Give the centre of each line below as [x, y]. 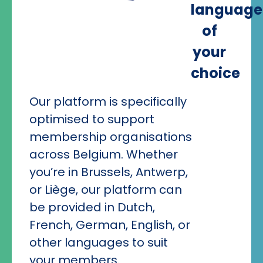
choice [215, 73]
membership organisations [111, 137]
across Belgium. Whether [104, 155]
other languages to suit [99, 243]
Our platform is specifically [108, 102]
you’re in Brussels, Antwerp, [109, 172]
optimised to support [92, 119]
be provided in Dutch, [92, 208]
